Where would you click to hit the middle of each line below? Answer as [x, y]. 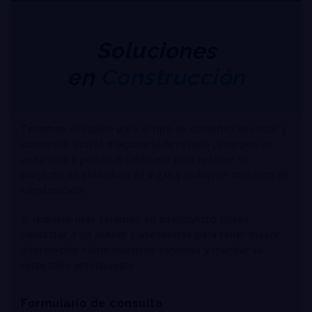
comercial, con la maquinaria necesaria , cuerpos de [147, 143]
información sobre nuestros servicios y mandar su [142, 249]
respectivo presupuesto [78, 265]
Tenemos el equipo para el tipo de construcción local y [154, 128]
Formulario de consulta [92, 303]
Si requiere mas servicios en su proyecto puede [135, 219]
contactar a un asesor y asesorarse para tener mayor [150, 234]
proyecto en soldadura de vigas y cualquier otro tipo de [155, 174]
